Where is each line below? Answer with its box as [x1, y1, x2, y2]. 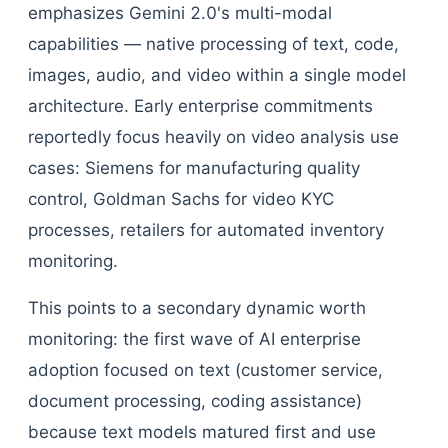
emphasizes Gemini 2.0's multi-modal [28, 3, 332, 23]
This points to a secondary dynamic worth [28, 298, 366, 318]
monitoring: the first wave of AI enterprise [28, 329, 361, 349]
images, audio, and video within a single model [28, 65, 406, 85]
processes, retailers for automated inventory [28, 220, 384, 240]
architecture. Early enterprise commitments [28, 96, 373, 116]
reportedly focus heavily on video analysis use [28, 127, 399, 147]
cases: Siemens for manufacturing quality [28, 158, 360, 178]
